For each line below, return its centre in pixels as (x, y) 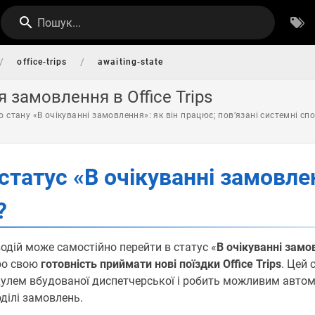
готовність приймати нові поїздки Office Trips (161, 264)
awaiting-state (131, 62)
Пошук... (59, 23)
